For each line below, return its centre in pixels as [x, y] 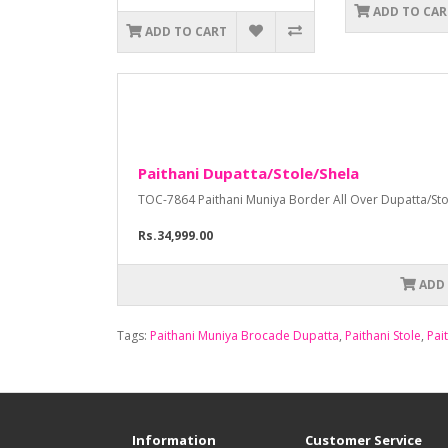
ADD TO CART [186, 32]
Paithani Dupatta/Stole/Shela [248, 173]
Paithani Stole [383, 336]
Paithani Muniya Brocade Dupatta [244, 336]
